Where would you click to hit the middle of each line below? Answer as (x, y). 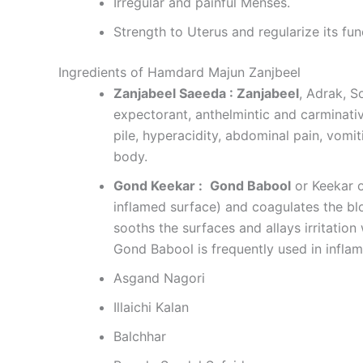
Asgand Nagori (159, 278)
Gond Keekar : (160, 186)
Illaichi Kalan (151, 307)
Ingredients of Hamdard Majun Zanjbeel (179, 72)
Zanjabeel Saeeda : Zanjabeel (206, 93)
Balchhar (140, 336)
